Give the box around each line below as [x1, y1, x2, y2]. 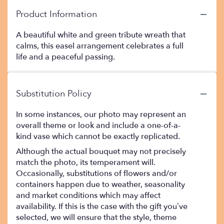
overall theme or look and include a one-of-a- [16, 120, 180, 131]
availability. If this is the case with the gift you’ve [16, 201, 187, 212]
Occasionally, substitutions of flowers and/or [16, 168, 177, 179]
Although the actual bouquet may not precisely [16, 146, 186, 157]
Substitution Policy [16, 87, 91, 100]
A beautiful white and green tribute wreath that [16, 29, 185, 40]
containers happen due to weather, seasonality [16, 179, 185, 190]
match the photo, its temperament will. [16, 157, 155, 168]
